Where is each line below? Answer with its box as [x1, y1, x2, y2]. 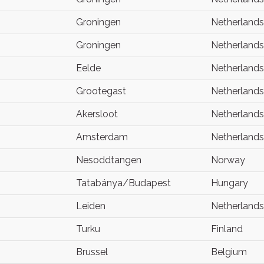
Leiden [76, 200, 105, 212]
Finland [211, 223, 243, 235]
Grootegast [76, 85, 126, 97]
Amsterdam [76, 131, 128, 143]
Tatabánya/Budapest [76, 177, 171, 189]
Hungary [211, 177, 248, 189]
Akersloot [76, 108, 118, 120]
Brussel [76, 246, 108, 258]
